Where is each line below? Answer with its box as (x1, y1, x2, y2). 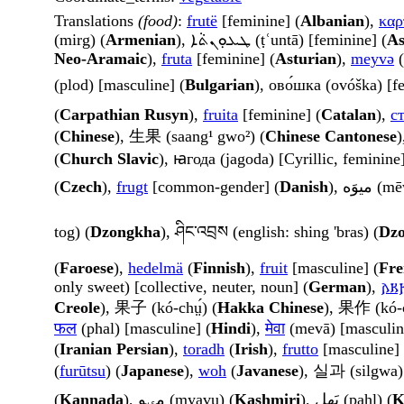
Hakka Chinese (217, 298, 324, 317)
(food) (138, 12, 178, 31)
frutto (282, 340, 318, 359)
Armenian (106, 31, 176, 50)
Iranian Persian (60, 340, 169, 359)
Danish (280, 178, 328, 197)
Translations (54, 12, 133, 31)
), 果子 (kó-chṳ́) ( (100, 298, 217, 317)
